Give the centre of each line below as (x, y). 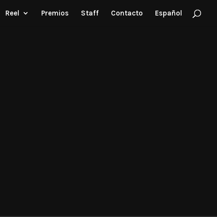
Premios (55, 13)
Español (169, 13)
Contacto (127, 13)
